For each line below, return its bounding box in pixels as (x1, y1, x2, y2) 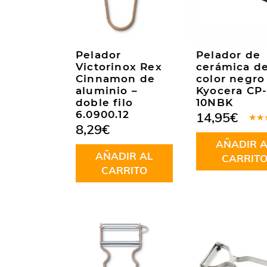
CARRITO (101, 164, 147, 177)
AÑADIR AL (95, 150, 153, 163)
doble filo (76, 97, 133, 109)
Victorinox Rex (76, 61, 162, 73)
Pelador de (196, 49, 260, 61)
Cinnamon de (76, 73, 156, 85)
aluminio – (76, 85, 138, 97)
